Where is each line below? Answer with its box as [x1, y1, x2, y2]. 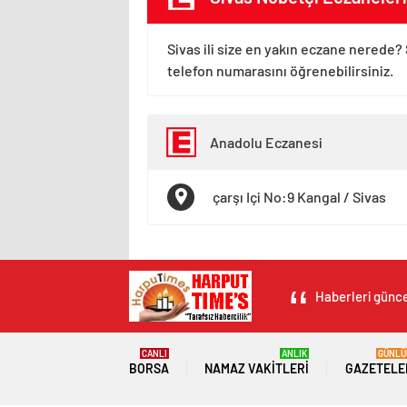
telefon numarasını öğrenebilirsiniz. [167, 62, 393, 79]
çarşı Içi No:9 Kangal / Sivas [213, 188, 386, 205]
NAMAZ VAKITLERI [204, 361, 310, 376]
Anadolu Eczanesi [210, 133, 323, 151]
